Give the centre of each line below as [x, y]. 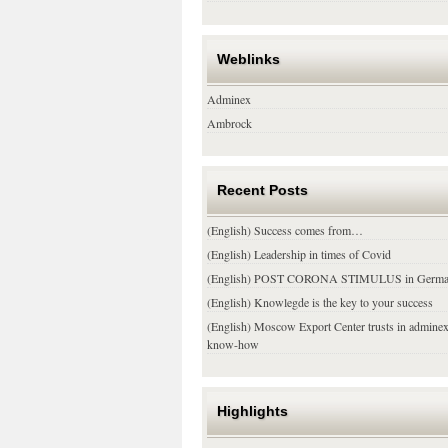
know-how [233, 344]
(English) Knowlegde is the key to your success [320, 302]
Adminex [229, 99]
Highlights [252, 411]
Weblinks [248, 59]
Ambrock [229, 123]
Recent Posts [262, 190]
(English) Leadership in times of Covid [299, 254]
